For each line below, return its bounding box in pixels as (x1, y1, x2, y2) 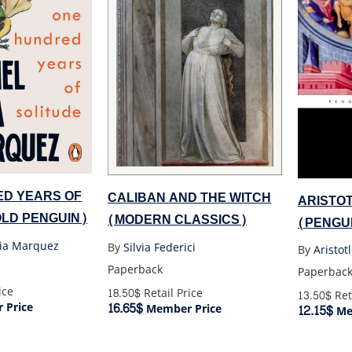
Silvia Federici (123, 238, 196, 258)
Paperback (108, 260, 163, 280)
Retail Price (141, 284, 203, 304)
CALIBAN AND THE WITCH (108, 186, 272, 210)
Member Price (143, 299, 222, 320)
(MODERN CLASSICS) (108, 208, 247, 232)
